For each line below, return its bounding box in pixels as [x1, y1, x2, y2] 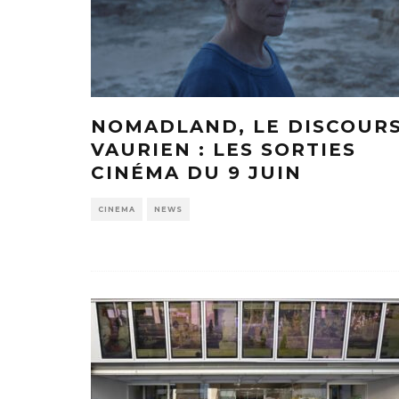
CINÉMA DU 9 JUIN [91, 161, 302, 183]
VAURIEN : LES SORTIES [91, 138, 356, 160]
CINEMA [98, 204, 135, 214]
